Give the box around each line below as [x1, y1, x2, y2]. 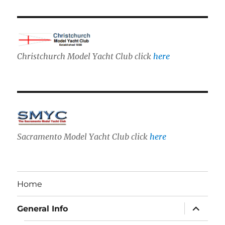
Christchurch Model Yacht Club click [17, 51, 154, 62]
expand [183, 201, 217, 211]
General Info [17, 203, 68, 213]
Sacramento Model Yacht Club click [17, 132, 150, 142]
